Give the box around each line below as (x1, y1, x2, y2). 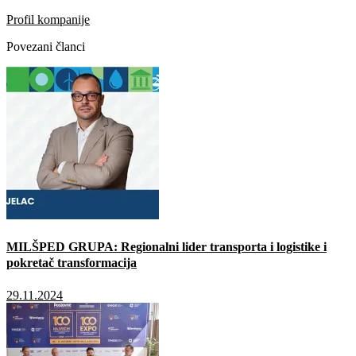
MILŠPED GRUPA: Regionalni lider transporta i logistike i (6, 240, 327, 254)
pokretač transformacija (6, 256, 137, 270)
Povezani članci (6, 40, 85, 54)
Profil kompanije (6, 13, 90, 27)
